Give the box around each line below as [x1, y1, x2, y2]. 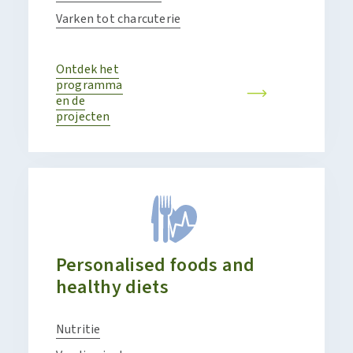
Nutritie [55, 321, 101, 338]
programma [55, 76, 123, 94]
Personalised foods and [55, 251, 255, 279]
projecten [55, 108, 110, 125]
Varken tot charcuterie [55, 10, 181, 28]
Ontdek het [55, 61, 119, 78]
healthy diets [55, 273, 169, 301]
